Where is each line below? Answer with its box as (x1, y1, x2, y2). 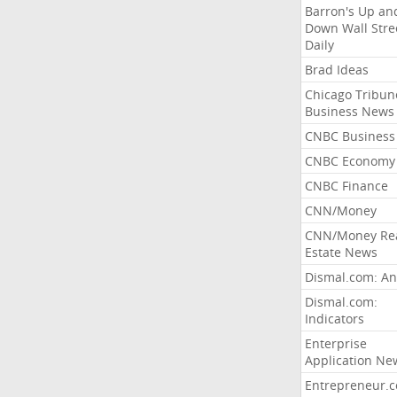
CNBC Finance (304, 177, 388, 194)
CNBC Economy (304, 152, 395, 169)
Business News (304, 103, 394, 120)
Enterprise (304, 335, 367, 352)
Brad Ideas (304, 61, 369, 78)
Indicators (304, 310, 364, 327)
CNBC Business (304, 128, 395, 144)
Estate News (304, 244, 378, 261)
